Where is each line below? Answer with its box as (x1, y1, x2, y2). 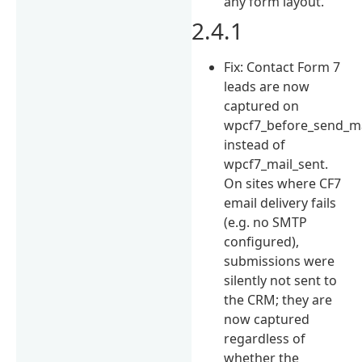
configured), (224, 232, 300, 250)
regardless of (224, 329, 306, 347)
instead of (224, 135, 286, 154)
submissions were (224, 251, 335, 270)
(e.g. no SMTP (224, 213, 308, 231)
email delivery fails (224, 193, 337, 212)
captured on (224, 96, 300, 115)
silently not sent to (224, 271, 338, 289)
